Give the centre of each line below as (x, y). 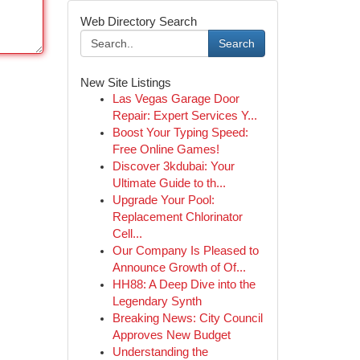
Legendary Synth (157, 301)
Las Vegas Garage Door (176, 99)
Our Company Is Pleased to (185, 251)
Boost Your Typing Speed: (180, 133)
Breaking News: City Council (187, 318)
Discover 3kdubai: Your (173, 166)
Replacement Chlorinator (177, 217)
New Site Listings (125, 82)
